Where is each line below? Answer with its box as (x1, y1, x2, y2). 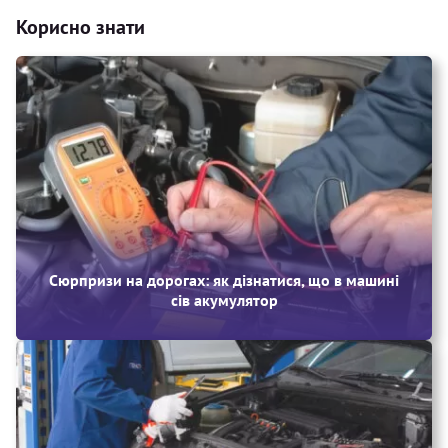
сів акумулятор (170, 289, 278, 310)
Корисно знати (16, 14, 145, 40)
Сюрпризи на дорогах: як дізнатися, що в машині (49, 269, 399, 290)
